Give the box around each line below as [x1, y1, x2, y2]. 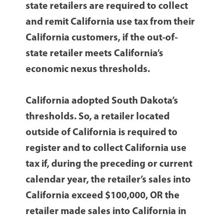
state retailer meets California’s [26, 49, 164, 59]
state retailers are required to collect [26, 1, 188, 12]
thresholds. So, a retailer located [26, 112, 170, 122]
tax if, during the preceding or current [26, 159, 193, 170]
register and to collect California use [26, 144, 187, 154]
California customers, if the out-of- [26, 33, 178, 43]
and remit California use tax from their [26, 17, 195, 28]
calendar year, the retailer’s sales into [26, 175, 191, 185]
